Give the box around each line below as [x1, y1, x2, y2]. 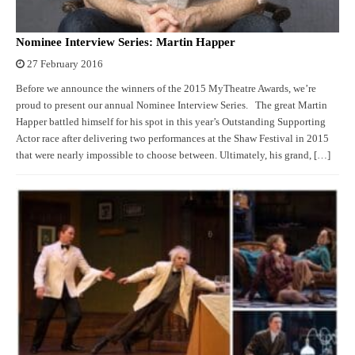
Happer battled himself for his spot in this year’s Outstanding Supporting [16, 116, 326, 128]
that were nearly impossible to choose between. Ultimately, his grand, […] [16, 149, 330, 161]
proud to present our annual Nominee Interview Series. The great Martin [16, 99, 327, 111]
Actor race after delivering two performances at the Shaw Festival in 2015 [16, 132, 329, 144]
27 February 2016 [27, 58, 103, 70]
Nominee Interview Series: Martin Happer [16, 35, 235, 48]
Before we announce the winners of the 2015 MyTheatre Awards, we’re [16, 82, 316, 94]
